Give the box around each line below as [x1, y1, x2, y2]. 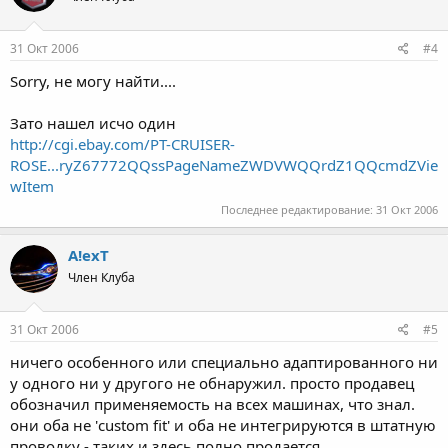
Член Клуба [68, 269, 135, 287]
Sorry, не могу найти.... [10, 70, 176, 91]
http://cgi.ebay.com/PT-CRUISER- [10, 133, 235, 154]
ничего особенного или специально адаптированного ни [10, 351, 438, 372]
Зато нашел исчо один [10, 112, 176, 133]
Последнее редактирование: [221, 202, 376, 218]
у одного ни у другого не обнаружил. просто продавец [10, 372, 414, 393]
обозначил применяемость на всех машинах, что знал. [10, 393, 415, 414]
